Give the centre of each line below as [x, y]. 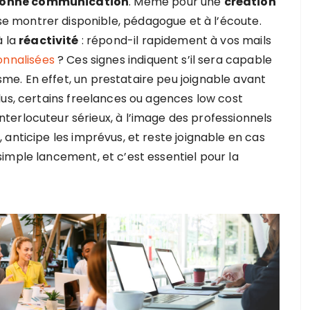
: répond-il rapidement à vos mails [175, 40]
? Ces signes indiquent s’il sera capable [164, 60]
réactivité [49, 40]
